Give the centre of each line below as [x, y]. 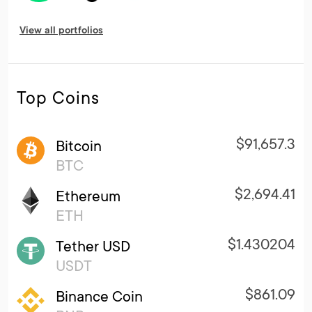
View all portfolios [61, 31]
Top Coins [58, 97]
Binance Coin [99, 296]
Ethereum [88, 196]
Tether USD [93, 246]
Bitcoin [79, 146]
